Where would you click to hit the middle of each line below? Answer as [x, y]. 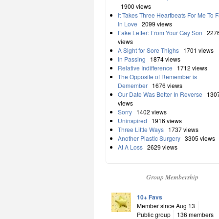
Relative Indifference [145, 67]
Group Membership [172, 177]
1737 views [182, 129]
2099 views [155, 23]
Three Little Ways [141, 129]
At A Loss [130, 147]
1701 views [197, 50]
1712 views [191, 67]
